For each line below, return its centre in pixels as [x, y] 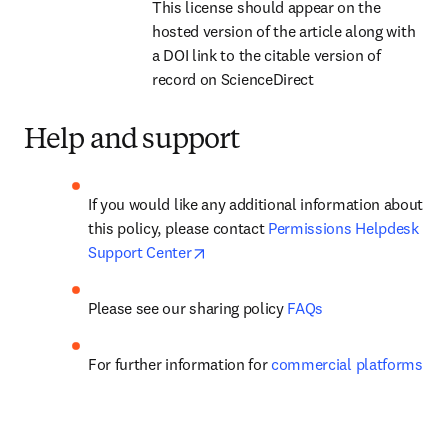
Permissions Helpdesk [343, 228]
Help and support [132, 141]
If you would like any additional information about [255, 204]
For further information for [180, 364]
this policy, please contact [178, 228]
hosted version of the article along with [284, 31]
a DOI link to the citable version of [266, 55]
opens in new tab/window [291, 251]
